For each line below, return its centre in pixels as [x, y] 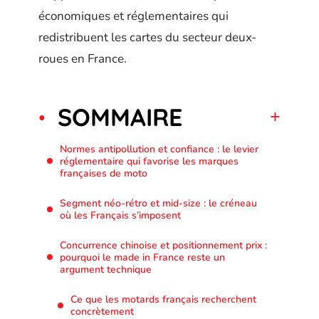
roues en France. [83, 59]
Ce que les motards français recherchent [163, 299]
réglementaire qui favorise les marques [149, 161]
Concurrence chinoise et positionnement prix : [163, 245]
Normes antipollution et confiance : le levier [159, 149]
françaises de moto [104, 173]
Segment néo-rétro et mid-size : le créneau [158, 203]
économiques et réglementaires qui [134, 16]
